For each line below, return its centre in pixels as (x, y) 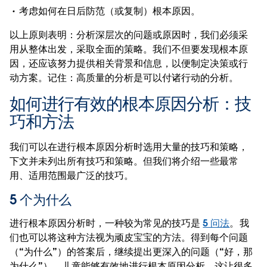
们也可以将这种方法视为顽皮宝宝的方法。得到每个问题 (129, 237)
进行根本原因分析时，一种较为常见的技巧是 (106, 223)
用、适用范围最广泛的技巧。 (72, 175)
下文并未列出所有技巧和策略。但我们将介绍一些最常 (124, 161)
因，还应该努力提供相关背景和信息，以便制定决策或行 (129, 63)
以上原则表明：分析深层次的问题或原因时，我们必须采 (129, 35)
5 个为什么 (41, 199)
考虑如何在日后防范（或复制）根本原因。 (110, 11)
